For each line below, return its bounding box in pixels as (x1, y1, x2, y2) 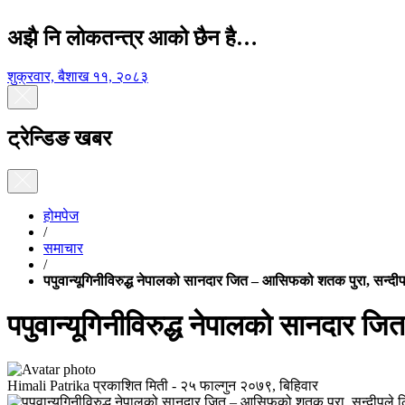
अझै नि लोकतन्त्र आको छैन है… (7, 26, 258, 50)
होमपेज (43, 208, 79, 224)
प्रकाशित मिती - (93, 377, 176, 393)
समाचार (43, 240, 83, 257)
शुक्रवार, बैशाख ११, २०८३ (7, 68, 148, 84)
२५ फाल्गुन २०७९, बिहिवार (180, 377, 318, 393)
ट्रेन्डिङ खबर (7, 127, 111, 151)
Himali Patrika (7, 377, 89, 393)
